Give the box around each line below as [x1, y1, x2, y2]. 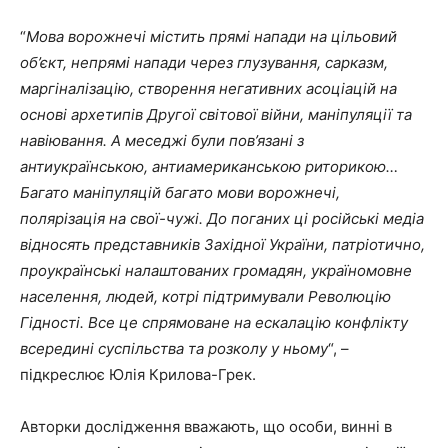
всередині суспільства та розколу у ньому [20, 339, 328, 359]
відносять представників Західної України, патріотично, [20, 235, 425, 255]
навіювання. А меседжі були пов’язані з [20, 131, 304, 151]
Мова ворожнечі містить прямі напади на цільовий [26, 27, 397, 47]
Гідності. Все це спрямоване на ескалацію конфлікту [20, 313, 408, 333]
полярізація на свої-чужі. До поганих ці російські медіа [20, 209, 424, 229]
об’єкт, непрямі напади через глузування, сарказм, [20, 53, 388, 73]
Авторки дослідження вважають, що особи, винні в [20, 417, 392, 437]
